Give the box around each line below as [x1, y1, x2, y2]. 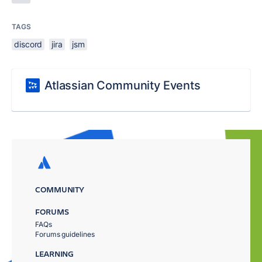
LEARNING [35, 248, 74, 260]
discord [14, 39, 43, 50]
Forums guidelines [35, 230, 95, 239]
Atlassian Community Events [44, 78, 201, 93]
